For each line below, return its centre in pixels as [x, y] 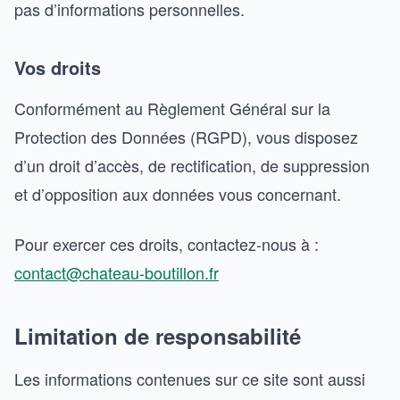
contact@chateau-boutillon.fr [117, 272]
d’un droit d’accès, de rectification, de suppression [192, 165]
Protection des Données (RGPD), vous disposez [186, 137]
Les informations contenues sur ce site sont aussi [190, 379]
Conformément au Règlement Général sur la [172, 108]
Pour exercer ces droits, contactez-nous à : [167, 244]
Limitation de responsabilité [158, 336]
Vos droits [58, 67]
